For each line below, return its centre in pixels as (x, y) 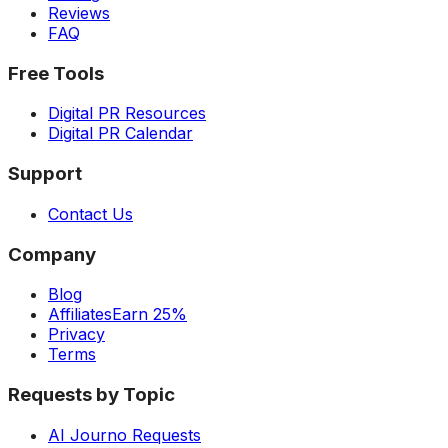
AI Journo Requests (124, 434)
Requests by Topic (91, 394)
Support (45, 174)
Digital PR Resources (127, 113)
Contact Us (90, 213)
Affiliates (80, 314)
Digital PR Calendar (120, 133)
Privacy (76, 334)
